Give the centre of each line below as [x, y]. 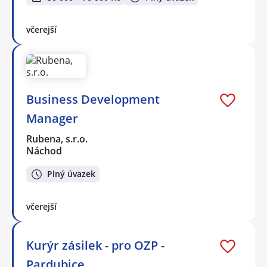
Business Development [93, 99]
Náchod [44, 150]
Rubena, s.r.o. [58, 139]
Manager [52, 118]
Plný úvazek [71, 174]
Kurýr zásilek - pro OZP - [95, 245]
